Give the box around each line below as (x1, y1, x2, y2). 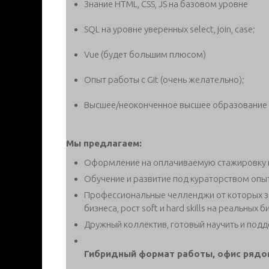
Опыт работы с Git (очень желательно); (84, 74, 244, 85)
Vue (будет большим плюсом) (84, 49, 206, 59)
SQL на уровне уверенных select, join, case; (84, 23, 255, 34)
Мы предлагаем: (66, 138, 142, 148)
